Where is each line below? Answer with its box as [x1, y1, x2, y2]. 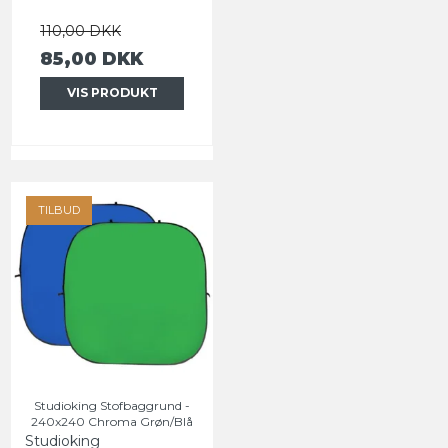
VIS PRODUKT [66, 85, 158, 101]
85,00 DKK [40, 48, 143, 70]
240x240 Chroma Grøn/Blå [31, 413, 193, 429]
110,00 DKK [40, 22, 121, 41]
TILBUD [38, 202, 80, 217]
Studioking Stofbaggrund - [34, 397, 190, 413]
